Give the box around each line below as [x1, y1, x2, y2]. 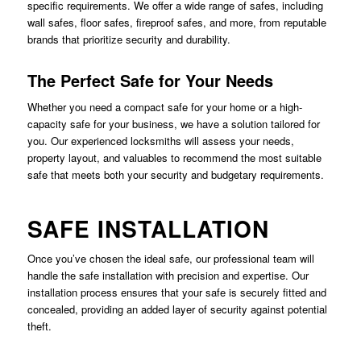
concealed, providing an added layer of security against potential [27, 301, 327, 317]
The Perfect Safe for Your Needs [27, 68, 273, 92]
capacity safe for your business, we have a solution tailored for [27, 115, 320, 131]
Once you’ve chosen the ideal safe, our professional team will [27, 250, 314, 266]
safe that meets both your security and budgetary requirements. [27, 166, 324, 182]
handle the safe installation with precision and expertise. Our [27, 267, 309, 283]
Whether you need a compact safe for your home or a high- [27, 98, 302, 114]
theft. [27, 317, 52, 334]
